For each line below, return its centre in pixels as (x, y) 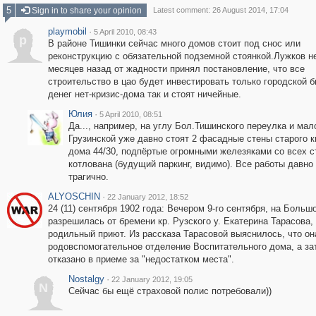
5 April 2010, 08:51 (130, 114)
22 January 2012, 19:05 (152, 279)
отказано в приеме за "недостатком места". (141, 259)
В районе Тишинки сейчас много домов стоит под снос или (174, 43)
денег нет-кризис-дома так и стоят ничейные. (144, 94)
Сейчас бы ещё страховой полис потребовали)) (170, 291)
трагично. (88, 177)
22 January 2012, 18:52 (147, 197)
